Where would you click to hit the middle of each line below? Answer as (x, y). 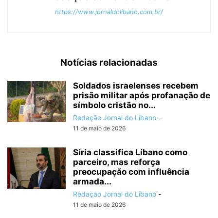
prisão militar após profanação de (142, 95)
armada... (92, 181)
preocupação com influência (131, 172)
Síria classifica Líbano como (130, 152)
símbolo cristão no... (114, 105)
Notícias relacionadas (109, 62)
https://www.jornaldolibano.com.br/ (109, 11)
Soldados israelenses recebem (136, 85)
